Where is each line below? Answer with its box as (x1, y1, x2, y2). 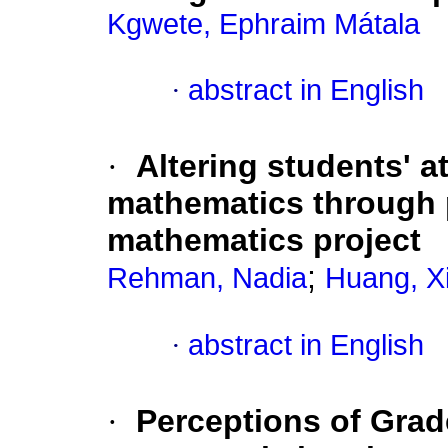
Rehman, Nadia (107, 262, 307, 295)
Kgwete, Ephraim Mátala (107, 8, 420, 41)
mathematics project (107, 222, 421, 259)
